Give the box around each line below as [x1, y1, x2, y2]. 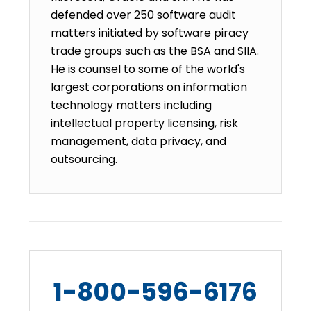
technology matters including [51, 97, 212, 113]
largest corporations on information [51, 79, 248, 95]
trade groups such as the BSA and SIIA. [51, 43, 260, 59]
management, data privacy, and [51, 133, 227, 149]
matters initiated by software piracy [51, 25, 249, 41]
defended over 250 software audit [51, 7, 237, 23]
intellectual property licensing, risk [51, 115, 239, 131]
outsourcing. [51, 151, 118, 167]
